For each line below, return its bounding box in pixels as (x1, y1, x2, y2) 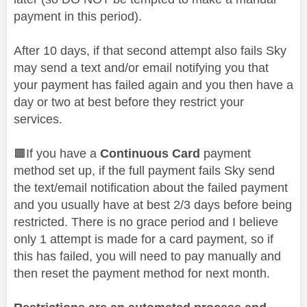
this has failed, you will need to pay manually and (14, 249, 281, 263)
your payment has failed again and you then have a (14, 77, 293, 92)
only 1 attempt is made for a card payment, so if (14, 232, 273, 246)
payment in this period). (14, 9, 142, 23)
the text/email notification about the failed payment (14, 180, 288, 195)
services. (14, 112, 62, 126)
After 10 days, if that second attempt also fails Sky (14, 43, 286, 58)
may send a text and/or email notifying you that (14, 60, 269, 75)
